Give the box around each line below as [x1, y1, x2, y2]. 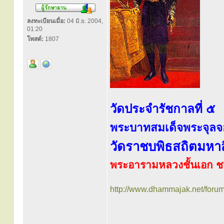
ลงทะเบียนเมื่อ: [27, 17, 65, 24]
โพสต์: [27, 35, 43, 42]
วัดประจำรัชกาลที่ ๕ [110, 102, 215, 115]
